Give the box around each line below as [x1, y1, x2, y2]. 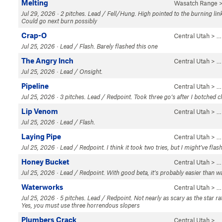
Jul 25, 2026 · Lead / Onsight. [21, 67, 103, 75]
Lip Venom [21, 107, 58, 115]
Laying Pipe [21, 132, 61, 141]
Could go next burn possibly [21, 17, 97, 25]
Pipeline [21, 81, 49, 90]
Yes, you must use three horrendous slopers [21, 201, 140, 209]
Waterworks [21, 182, 63, 191]
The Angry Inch [21, 56, 73, 65]
